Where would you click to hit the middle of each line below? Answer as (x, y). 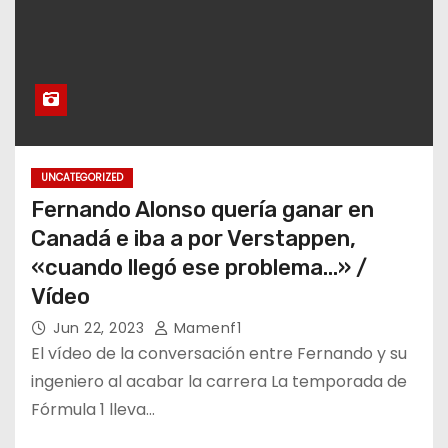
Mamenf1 (205, 327)
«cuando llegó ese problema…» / (199, 267)
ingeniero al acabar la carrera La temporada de (219, 381)
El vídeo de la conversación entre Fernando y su (219, 353)
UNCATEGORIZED (82, 177)
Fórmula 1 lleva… (93, 409)
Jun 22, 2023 (101, 327)
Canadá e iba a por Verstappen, (193, 238)
